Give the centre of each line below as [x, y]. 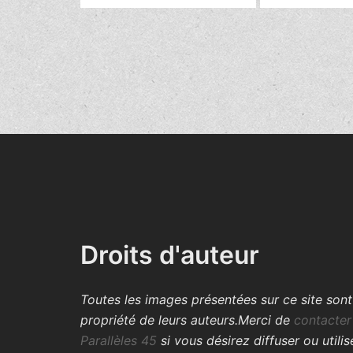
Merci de [266, 320]
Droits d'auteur [170, 255]
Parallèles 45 [119, 340]
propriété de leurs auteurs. [159, 320]
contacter [323, 320]
